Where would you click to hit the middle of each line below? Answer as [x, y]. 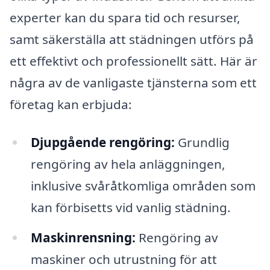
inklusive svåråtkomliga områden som [143, 186]
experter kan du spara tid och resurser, [125, 17]
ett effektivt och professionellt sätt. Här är [133, 61]
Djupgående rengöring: [102, 143]
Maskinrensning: [83, 238]
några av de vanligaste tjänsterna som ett [133, 82]
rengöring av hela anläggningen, [128, 164]
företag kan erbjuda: [71, 104]
